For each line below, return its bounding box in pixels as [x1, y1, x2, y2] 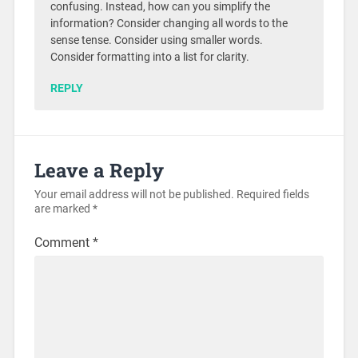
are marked [34, 201, 93, 216]
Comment [34, 234, 93, 250]
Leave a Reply [34, 157, 164, 183]
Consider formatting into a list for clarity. [50, 50, 249, 64]
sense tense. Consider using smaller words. [50, 33, 263, 47]
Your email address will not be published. [34, 187, 234, 201]
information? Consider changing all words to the [50, 16, 288, 30]
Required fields [236, 187, 309, 201]
